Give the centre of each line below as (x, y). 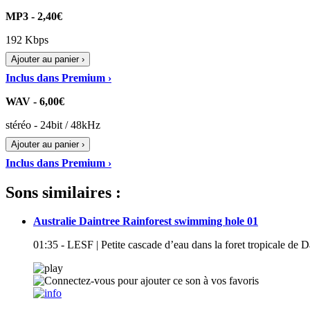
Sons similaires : (63, 192)
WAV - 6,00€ (35, 101)
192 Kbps (27, 39)
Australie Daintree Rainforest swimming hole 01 (146, 221)
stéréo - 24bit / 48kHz (53, 125)
